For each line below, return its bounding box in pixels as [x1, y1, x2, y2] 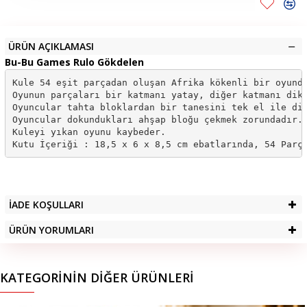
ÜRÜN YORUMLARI [9, 223, 94, 236]
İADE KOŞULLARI [9, 198, 84, 211]
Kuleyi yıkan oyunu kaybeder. [12, 126, 166, 137]
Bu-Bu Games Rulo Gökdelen [5, 56, 144, 69]
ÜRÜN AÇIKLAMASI [8, 40, 94, 53]
